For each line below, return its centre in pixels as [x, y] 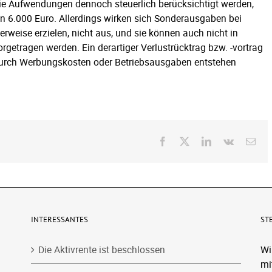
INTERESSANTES [60, 219]
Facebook [186, 141]
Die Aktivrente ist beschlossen [102, 249]
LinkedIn [228, 141]
